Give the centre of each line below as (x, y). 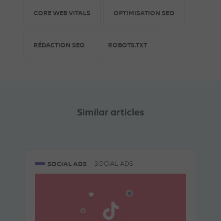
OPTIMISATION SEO (144, 13)
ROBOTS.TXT (128, 45)
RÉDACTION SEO (59, 45)
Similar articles (110, 112)
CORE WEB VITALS (62, 13)
